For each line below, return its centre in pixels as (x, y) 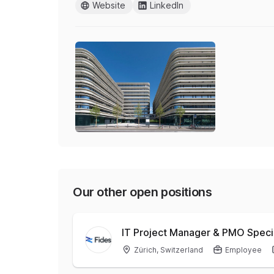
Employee (243, 250)
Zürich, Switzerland (168, 250)
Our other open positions (143, 192)
